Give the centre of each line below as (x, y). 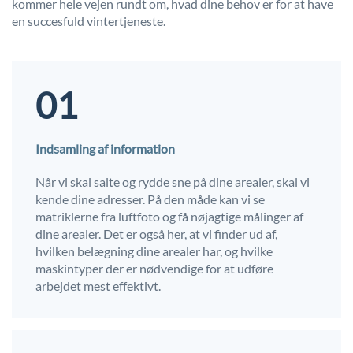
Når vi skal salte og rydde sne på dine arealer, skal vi (173, 182)
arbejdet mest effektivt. (98, 286)
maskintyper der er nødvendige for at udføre (154, 269)
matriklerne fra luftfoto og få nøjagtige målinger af (169, 217)
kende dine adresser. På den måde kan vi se (150, 199)
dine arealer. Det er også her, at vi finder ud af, (156, 234)
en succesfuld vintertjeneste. (89, 21)
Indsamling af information (105, 149)
